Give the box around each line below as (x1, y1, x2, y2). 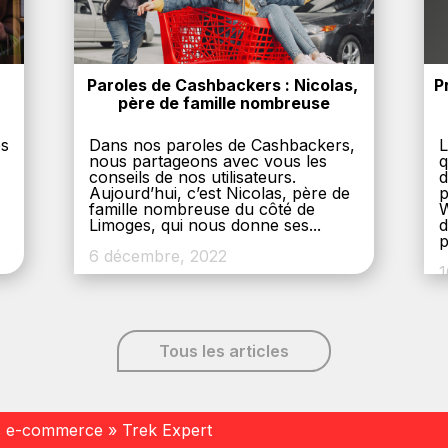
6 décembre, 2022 (89, 246, 227, 266)
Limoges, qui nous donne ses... (89, 215, 321, 235)
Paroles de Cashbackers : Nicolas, (86, 75, 358, 95)
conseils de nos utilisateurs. (89, 167, 296, 187)
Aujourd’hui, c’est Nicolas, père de (89, 183, 350, 203)
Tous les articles (159, 341, 289, 362)
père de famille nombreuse (118, 93, 330, 113)
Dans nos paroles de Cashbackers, (89, 135, 355, 155)
